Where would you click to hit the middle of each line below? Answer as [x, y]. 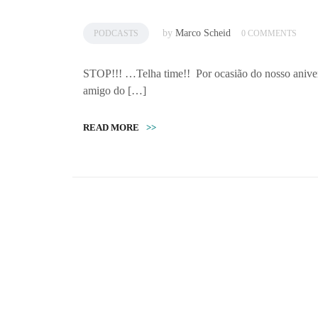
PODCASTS [116, 33]
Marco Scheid [203, 33]
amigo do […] [115, 90]
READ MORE [111, 127]
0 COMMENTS [269, 33]
